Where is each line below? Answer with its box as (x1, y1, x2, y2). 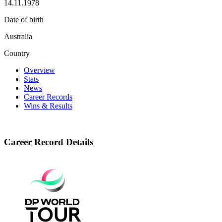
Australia (4, 32, 32, 41)
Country (4, 49, 30, 57)
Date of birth (4, 15, 44, 24)
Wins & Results (24, 101, 72, 110)
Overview (24, 65, 55, 74)
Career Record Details (4, 136, 93, 147)
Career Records (24, 92, 72, 101)
